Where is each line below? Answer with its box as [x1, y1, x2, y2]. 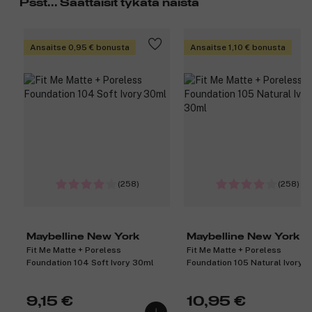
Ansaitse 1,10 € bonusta [190, 42, 286, 53]
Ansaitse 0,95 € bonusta [30, 42, 130, 53]
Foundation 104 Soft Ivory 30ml [26, 258, 154, 268]
